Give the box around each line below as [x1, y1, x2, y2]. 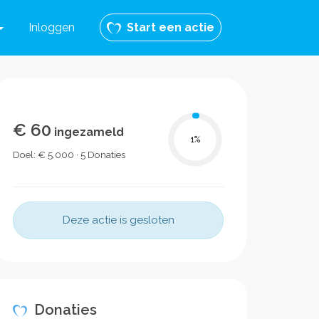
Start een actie [121, 21, 214, 34]
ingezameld [51, 125, 124, 139]
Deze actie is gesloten [62, 214, 174, 226]
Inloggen [28, 21, 75, 34]
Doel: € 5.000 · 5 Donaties [13, 149, 125, 160]
